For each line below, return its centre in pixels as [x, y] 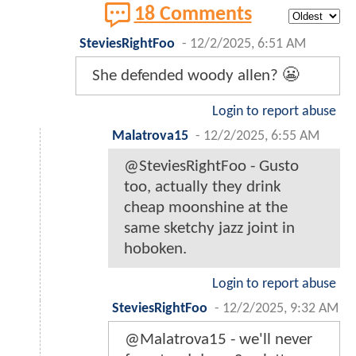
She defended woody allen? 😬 [195, 76]
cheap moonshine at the [206, 208]
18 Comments [193, 15]
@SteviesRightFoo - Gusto [211, 167]
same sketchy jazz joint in [209, 229]
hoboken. [155, 250]
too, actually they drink [203, 188]
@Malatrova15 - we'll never [219, 340]
